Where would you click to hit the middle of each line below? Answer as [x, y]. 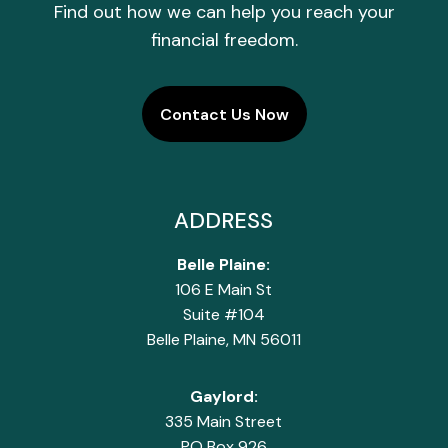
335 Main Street [224, 422]
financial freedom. [224, 39]
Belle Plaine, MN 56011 [223, 340]
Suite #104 [223, 315]
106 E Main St [224, 290]
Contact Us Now [224, 114]
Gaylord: [223, 397]
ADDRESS [224, 221]
